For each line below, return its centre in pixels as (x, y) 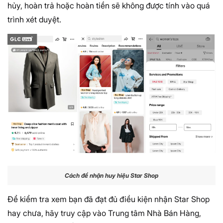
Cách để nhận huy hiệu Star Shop (111, 175)
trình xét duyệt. (34, 20)
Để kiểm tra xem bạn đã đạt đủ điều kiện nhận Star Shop (109, 199)
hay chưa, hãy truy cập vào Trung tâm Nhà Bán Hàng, (104, 213)
